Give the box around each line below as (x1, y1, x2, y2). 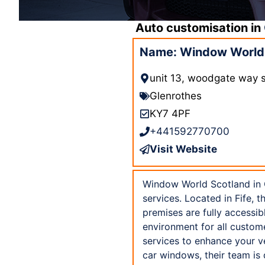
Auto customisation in (135, 20, 264, 35)
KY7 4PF (150, 107, 190, 119)
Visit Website (150, 143, 217, 155)
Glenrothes (150, 89, 202, 102)
